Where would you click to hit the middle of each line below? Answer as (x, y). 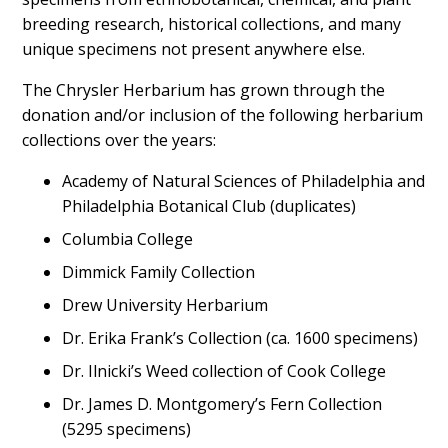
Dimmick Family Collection (161, 272)
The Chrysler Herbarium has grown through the (204, 90)
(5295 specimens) (127, 429)
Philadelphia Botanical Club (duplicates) (209, 206)
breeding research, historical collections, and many (212, 24)
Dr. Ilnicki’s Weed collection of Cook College (224, 371)
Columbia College (128, 239)
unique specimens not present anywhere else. (196, 49)
